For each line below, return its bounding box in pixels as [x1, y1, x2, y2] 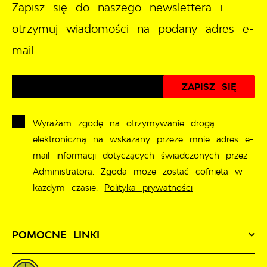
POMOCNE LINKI [12, 228, 100, 241]
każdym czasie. [33, 182, 105, 193]
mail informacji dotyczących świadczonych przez [33, 150, 248, 160]
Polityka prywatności [104, 182, 193, 193]
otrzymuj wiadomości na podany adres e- [12, 21, 254, 35]
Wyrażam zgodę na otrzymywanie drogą [33, 117, 215, 128]
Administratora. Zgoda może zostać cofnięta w [33, 166, 243, 176]
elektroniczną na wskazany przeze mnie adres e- [33, 133, 254, 144]
